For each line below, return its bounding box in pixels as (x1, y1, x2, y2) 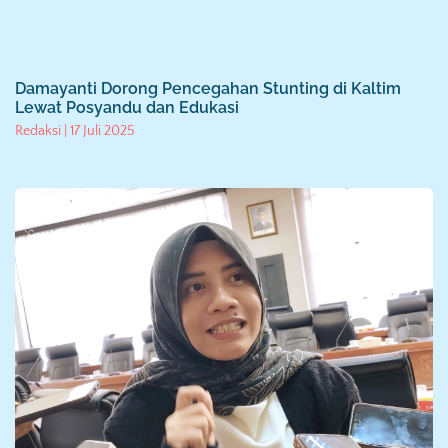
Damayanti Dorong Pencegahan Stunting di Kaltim (15, 79, 401, 99)
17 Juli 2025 (67, 123, 135, 140)
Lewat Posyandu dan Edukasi (15, 98, 239, 118)
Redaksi (15, 123, 64, 140)
